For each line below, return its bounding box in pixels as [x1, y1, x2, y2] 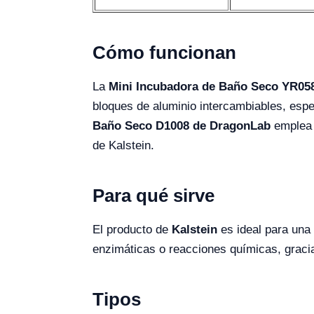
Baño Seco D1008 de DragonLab [93, 119, 271, 133]
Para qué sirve [93, 185, 214, 207]
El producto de [93, 223, 172, 237]
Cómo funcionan [93, 42, 236, 64]
